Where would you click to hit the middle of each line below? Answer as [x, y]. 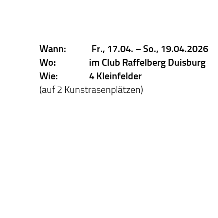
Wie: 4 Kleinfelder [91, 76]
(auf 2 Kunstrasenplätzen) [91, 90]
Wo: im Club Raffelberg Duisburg [123, 62]
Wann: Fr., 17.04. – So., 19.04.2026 [124, 49]
